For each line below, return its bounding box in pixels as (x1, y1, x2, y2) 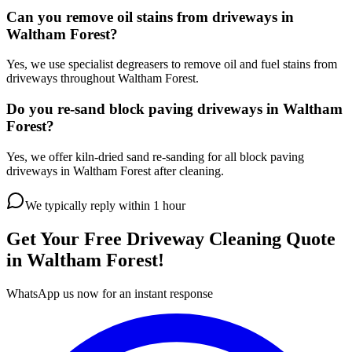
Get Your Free (6, 228, 126, 249)
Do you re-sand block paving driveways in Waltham (6, 101, 343, 118)
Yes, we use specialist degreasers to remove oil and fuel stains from (6, 57, 337, 71)
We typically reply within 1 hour (25, 198, 185, 212)
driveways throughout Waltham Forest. (6, 71, 199, 86)
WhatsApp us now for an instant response (6, 286, 213, 300)
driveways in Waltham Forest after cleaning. (6, 163, 224, 178)
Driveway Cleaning (126, 228, 281, 249)
